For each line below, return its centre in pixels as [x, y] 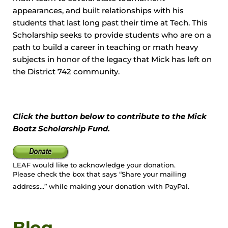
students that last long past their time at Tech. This [110, 23]
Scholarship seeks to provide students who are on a [112, 35]
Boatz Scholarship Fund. [61, 129]
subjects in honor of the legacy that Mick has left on [112, 60]
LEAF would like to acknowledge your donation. [94, 165]
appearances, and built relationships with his [98, 11]
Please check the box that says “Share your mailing [99, 174]
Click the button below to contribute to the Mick [110, 117]
